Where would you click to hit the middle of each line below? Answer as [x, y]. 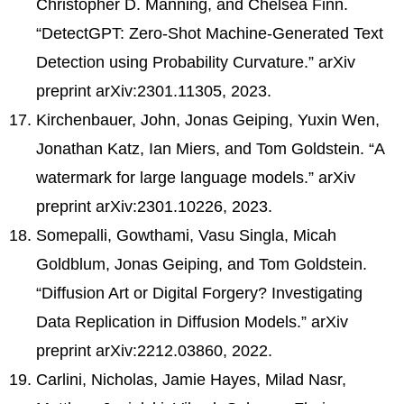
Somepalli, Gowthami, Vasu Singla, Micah [186, 235]
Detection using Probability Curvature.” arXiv [196, 62]
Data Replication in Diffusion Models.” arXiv [192, 321]
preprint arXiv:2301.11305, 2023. [154, 91]
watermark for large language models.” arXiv [196, 177]
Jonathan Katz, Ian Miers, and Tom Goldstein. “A [210, 148]
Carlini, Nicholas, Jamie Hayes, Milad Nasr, [191, 379]
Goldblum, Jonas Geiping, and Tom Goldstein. [202, 264]
